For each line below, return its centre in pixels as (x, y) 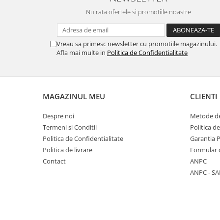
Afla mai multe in (82, 52)
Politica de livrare (68, 150)
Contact (54, 161)
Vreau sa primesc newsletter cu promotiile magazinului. (137, 43)
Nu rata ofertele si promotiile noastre (138, 12)
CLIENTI (204, 96)
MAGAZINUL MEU (74, 96)
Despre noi (58, 116)
